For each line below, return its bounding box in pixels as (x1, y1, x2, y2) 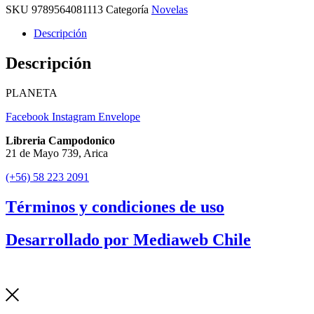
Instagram (52, 110, 95, 123)
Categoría (106, 3, 149, 15)
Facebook (6, 110, 49, 123)
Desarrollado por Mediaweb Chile (6, 230, 251, 249)
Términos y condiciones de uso (6, 197, 224, 216)
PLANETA (6, 86, 57, 99)
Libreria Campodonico (6, 134, 115, 146)
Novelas (151, 3, 188, 15)
